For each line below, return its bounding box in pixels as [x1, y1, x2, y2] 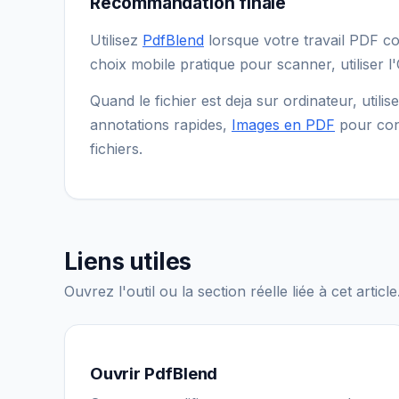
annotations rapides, [90, 115, 232, 134]
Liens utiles [64, 246, 191, 275]
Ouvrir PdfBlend [90, 362, 218, 384]
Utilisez [90, 30, 142, 49]
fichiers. [90, 139, 142, 158]
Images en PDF [232, 115, 335, 134]
